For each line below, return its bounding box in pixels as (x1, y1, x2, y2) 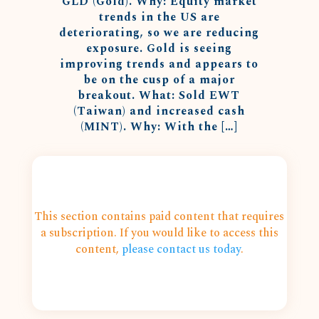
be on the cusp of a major (83, 71, 235, 88)
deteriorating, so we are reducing (59, 24, 260, 41)
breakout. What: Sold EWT (78, 87, 241, 104)
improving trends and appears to (60, 56, 259, 73)
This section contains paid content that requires (34, 208, 285, 225)
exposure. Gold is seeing (86, 40, 233, 57)
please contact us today (121, 241, 241, 258)
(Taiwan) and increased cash (73, 103, 246, 120)
